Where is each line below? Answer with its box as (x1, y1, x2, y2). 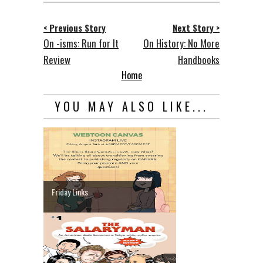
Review (43, 52, 70, 67)
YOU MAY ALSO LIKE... (55, 97, 208, 115)
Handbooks (178, 52, 220, 67)
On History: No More (143, 35, 220, 50)
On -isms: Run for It (43, 35, 119, 50)
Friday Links (52, 185, 88, 198)
